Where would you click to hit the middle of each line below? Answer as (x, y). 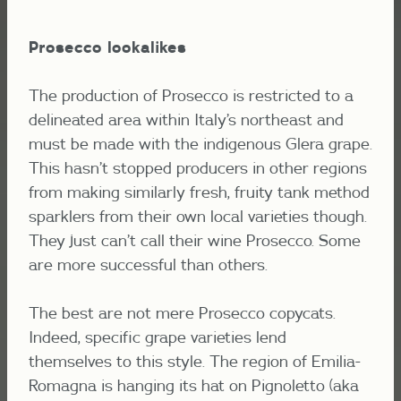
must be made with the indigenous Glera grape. (200, 143)
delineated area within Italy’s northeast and (186, 119)
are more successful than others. (148, 264)
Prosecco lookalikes (107, 47)
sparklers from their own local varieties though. (198, 216)
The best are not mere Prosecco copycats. (182, 312)
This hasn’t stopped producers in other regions (198, 167)
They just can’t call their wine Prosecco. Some (195, 240)
